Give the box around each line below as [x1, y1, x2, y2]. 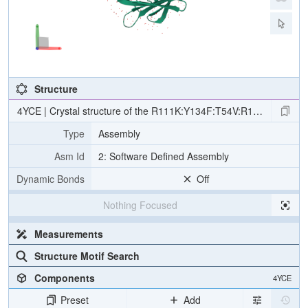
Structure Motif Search [34, 249, 140, 263]
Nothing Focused [102, 198, 177, 212]
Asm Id [54, 149, 85, 163]
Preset [60, 293, 89, 307]
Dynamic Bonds [16, 172, 85, 186]
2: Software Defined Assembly [98, 149, 229, 163]
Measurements [34, 227, 103, 241]
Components [34, 271, 95, 285]
